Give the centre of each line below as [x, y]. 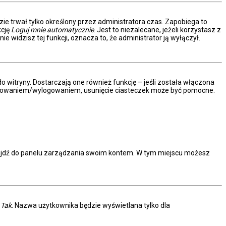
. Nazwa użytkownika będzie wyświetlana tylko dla [91, 205]
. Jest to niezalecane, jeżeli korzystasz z [157, 30]
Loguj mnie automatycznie [52, 30]
